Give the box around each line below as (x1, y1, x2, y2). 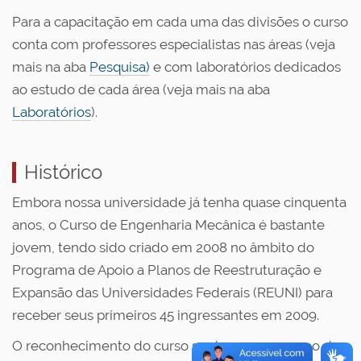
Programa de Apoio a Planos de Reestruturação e (12, 262, 322, 278)
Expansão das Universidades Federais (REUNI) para (12, 284, 333, 301)
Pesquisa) (89, 59, 150, 75)
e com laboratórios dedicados (150, 59, 341, 75)
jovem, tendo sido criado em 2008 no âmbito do (12, 239, 314, 255)
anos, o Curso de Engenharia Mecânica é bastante (12, 217, 325, 233)
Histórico (24, 160, 102, 184)
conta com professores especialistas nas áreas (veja (12, 36, 335, 52)
